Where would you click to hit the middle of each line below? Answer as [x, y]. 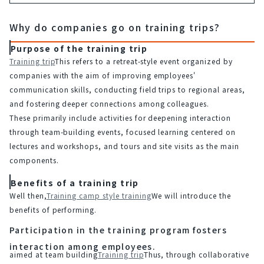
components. [34, 160]
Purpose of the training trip [79, 48]
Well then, [28, 195]
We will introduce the [191, 195]
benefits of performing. [53, 209]
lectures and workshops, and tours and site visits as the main [124, 146]
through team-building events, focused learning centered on [123, 132]
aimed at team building [54, 254]
